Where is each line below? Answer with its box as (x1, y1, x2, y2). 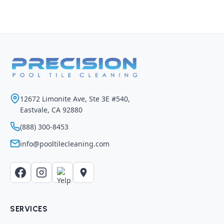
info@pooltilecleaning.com (20, 139, 109, 149)
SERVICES (10, 204, 47, 214)
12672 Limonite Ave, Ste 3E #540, (20, 94, 130, 104)
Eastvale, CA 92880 (20, 105, 82, 115)
